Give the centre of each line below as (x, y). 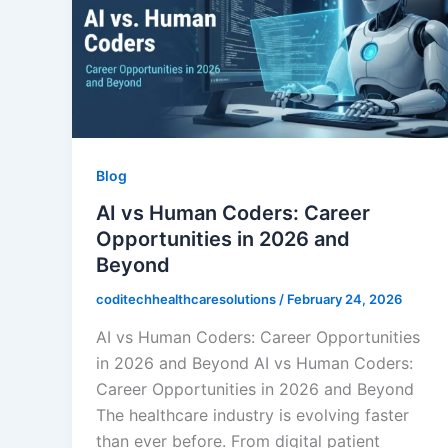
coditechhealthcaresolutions (187, 299)
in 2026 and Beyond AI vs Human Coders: (254, 362)
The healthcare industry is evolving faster (252, 414)
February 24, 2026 (344, 299)
